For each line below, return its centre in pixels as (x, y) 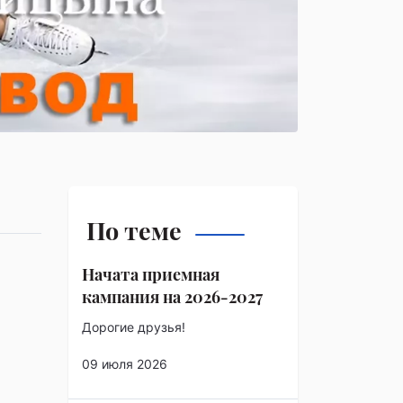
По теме (134, 230)
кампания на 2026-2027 (172, 296)
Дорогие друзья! (134, 327)
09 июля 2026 (125, 363)
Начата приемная (151, 274)
